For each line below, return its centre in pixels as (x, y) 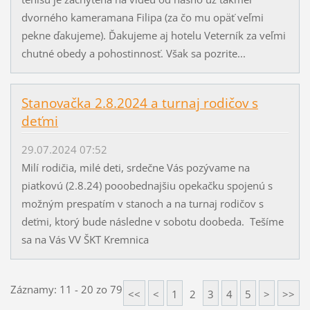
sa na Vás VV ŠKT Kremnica (85, 239)
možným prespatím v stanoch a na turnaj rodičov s (142, 203)
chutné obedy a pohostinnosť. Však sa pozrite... (133, 53)
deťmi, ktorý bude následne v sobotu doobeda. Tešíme (152, 221)
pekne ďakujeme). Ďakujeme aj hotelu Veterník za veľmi (153, 35)
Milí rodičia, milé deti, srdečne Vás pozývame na (135, 167)
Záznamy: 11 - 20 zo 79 (66, 289)
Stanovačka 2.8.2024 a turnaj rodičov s (139, 103)
